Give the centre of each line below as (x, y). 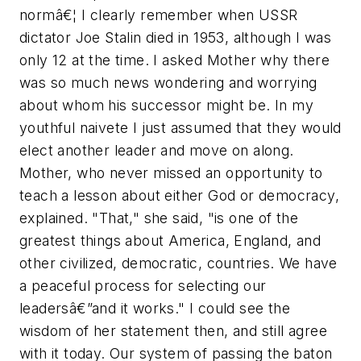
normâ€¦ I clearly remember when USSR (159, 15)
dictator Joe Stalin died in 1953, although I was (176, 37)
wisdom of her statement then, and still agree (173, 330)
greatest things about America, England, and (170, 240)
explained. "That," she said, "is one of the (159, 218)
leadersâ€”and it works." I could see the (155, 308)
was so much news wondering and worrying (168, 82)
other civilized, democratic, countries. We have (178, 263)
